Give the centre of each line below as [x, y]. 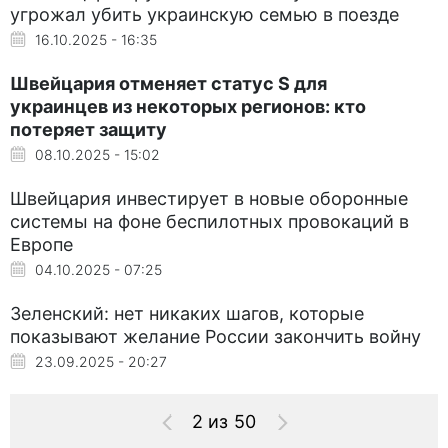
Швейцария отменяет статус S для [168, 83]
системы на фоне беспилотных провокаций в [209, 221]
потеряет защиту [88, 129]
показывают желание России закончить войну [215, 336]
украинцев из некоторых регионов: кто [188, 106]
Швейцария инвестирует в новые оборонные [209, 198]
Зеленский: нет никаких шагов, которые [187, 313]
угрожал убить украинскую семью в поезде [204, 14]
